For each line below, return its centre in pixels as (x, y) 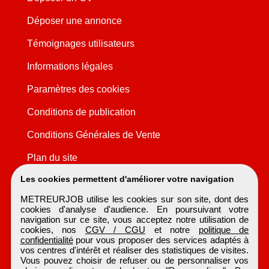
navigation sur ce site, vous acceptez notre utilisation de (134, 219)
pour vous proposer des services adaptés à (161, 240)
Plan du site (52, 158)
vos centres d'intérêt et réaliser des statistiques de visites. (134, 250)
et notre (172, 230)
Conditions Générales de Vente (93, 135)
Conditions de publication (81, 112)
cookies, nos (53, 230)
